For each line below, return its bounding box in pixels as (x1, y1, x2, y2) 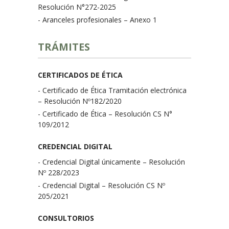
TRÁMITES (38, 40, 90, 54)
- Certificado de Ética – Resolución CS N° (38, 109, 172, 119)
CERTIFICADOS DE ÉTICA (38, 70, 123, 80)
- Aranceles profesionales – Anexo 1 (38, 15, 157, 25)
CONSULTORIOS (38, 213, 94, 223)
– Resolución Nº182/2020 (38, 96, 122, 106)
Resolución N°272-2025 (38, 2, 116, 12)
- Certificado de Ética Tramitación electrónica (38, 85, 187, 95)
